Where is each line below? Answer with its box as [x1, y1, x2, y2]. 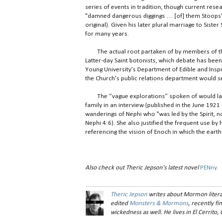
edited [111, 200, 130, 207]
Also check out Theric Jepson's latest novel [85, 164, 199, 171]
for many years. [85, 30, 129, 37]
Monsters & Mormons [129, 200, 189, 207]
